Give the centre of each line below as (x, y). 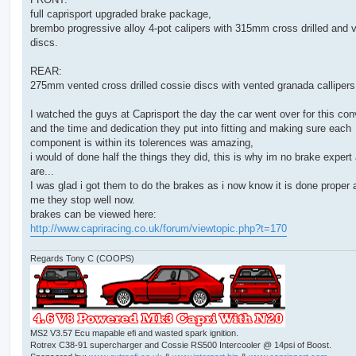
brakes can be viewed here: (93, 214)
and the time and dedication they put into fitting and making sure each (191, 128)
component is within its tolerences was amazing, (142, 142)
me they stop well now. (83, 199)
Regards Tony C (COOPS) (82, 259)
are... (42, 171)
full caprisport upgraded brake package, (121, 14)
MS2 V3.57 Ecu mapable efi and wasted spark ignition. (134, 333)
